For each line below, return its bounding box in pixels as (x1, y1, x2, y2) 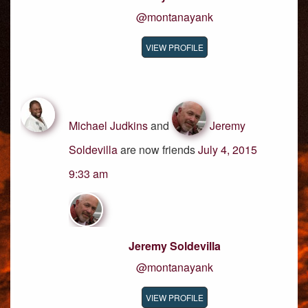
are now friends (118, 142, 198, 157)
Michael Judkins (69, 118, 148, 133)
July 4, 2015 (198, 142, 257, 157)
